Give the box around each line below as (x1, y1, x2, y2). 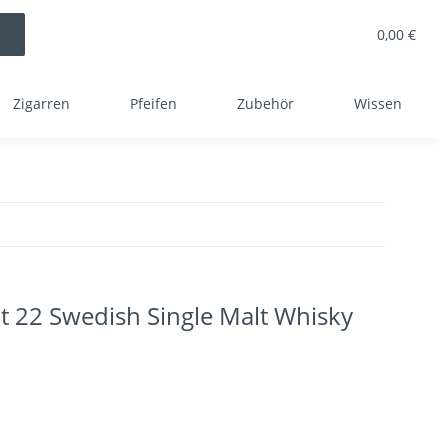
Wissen (354, 94, 402, 113)
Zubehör (237, 94, 294, 113)
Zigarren (13, 94, 70, 113)
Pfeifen (130, 94, 177, 113)
